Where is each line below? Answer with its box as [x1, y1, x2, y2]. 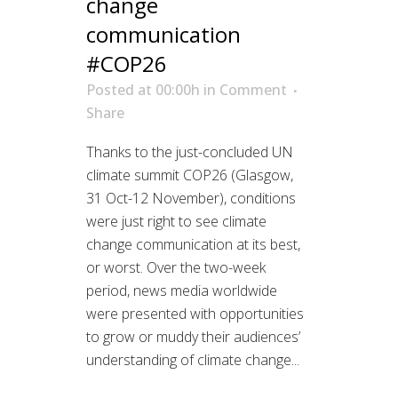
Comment [219, 80, 287, 100]
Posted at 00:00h [86, 80, 200, 100]
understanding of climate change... [86, 350, 299, 370]
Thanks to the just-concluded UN [86, 142, 293, 163]
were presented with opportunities [86, 304, 304, 324]
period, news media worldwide [86, 281, 277, 301]
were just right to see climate [86, 211, 267, 232]
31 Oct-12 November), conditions [86, 188, 296, 209]
